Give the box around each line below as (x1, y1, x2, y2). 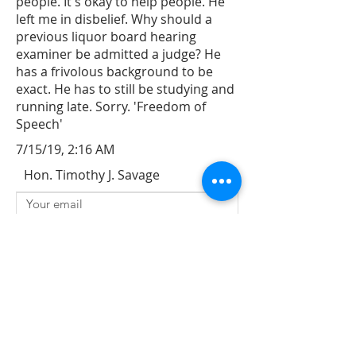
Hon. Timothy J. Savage (24, 166, 160, 184)
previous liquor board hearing (16, 28, 196, 45)
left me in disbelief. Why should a (16, 10, 212, 28)
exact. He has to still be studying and (16, 80, 234, 98)
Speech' (16, 115, 63, 133)
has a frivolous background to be (16, 63, 213, 80)
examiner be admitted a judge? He (16, 45, 221, 63)
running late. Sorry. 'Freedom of (16, 98, 206, 115)
